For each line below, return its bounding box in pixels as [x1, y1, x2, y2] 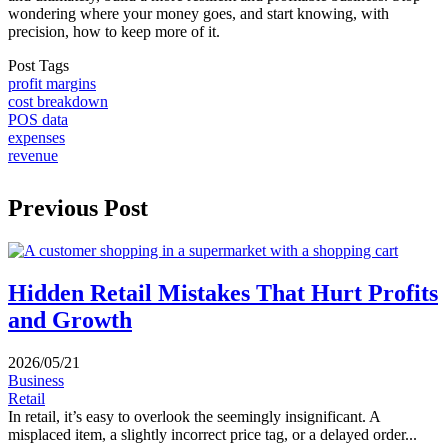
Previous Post [8, 195, 148, 221]
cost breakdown [8, 93, 108, 110]
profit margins [8, 75, 96, 92]
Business [8, 371, 64, 389]
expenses [8, 129, 65, 146]
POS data [8, 111, 68, 128]
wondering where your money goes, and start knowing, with [8, 5, 389, 22]
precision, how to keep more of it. [8, 23, 220, 40]
